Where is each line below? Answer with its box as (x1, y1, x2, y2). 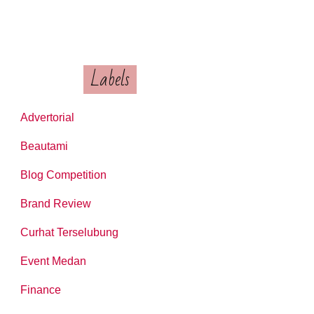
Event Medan (20, 254, 87, 267)
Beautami (20, 139, 69, 152)
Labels (90, 62, 130, 97)
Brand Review (20, 197, 92, 210)
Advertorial (20, 111, 75, 123)
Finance (20, 283, 62, 296)
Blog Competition (20, 168, 107, 181)
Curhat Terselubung (20, 226, 119, 238)
